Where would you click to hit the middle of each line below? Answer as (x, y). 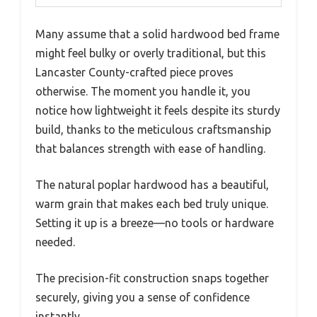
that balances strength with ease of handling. (150, 149)
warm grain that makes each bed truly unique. (152, 204)
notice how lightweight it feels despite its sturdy (158, 111)
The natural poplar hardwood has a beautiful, (152, 185)
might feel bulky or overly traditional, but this (151, 53)
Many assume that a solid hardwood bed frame (157, 34)
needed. (55, 242)
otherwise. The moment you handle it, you (143, 92)
